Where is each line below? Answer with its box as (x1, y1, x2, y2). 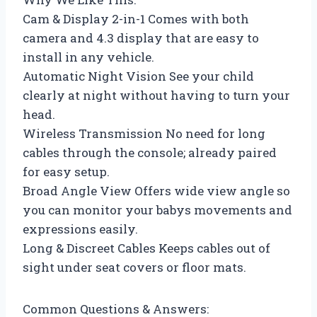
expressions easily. (23, 220, 138, 237)
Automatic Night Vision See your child (23, 67, 254, 84)
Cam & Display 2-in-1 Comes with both (23, 10, 249, 27)
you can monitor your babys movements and (23, 201, 292, 218)
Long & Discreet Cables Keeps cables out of (23, 239, 270, 256)
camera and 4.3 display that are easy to (23, 29, 259, 46)
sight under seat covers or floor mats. (23, 258, 246, 275)
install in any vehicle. (23, 48, 154, 65)
